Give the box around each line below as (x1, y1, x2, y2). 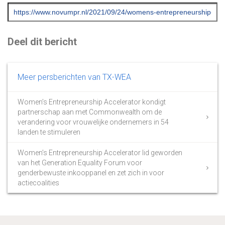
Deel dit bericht (8, 36, 77, 48)
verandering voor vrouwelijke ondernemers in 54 (18, 118, 169, 127)
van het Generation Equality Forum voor (18, 159, 142, 167)
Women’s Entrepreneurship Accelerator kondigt (18, 98, 166, 106)
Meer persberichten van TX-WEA (18, 72, 131, 82)
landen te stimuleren (18, 128, 80, 137)
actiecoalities (18, 179, 59, 187)
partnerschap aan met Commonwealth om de (18, 108, 162, 117)
